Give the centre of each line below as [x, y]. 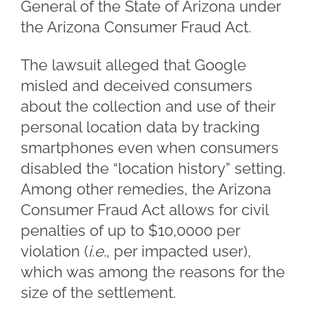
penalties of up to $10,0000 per [130, 230]
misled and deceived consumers [137, 86]
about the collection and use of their [148, 106]
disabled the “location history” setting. [153, 168]
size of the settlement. [98, 292]
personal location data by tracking [140, 127]
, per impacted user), [179, 251]
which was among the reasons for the [153, 272]
